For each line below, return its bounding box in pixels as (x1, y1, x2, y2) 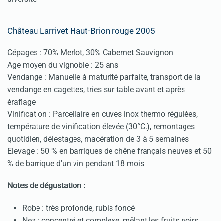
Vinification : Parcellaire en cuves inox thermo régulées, (7, 110, 198, 119)
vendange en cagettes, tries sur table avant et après (7, 85, 185, 95)
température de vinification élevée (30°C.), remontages (7, 122, 195, 132)
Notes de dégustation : (7, 181, 85, 191)
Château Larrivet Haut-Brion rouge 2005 (7, 26, 155, 36)
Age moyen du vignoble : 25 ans (7, 60, 118, 70)
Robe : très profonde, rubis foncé (22, 203, 135, 213)
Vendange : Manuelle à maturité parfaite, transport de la (7, 73, 201, 82)
